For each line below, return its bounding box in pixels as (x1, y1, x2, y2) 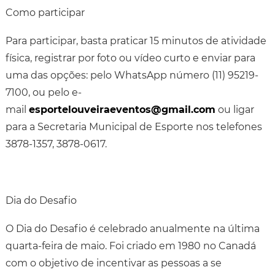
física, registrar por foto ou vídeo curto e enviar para (5, 52, 255, 64)
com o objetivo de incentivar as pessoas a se (5, 257, 222, 269)
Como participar (5, 7, 85, 18)
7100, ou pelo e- (5, 87, 82, 98)
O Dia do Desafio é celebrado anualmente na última (5, 223, 260, 234)
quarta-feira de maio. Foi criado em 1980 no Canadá (5, 240, 256, 252)
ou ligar (215, 104, 254, 115)
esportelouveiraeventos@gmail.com (28, 104, 215, 115)
